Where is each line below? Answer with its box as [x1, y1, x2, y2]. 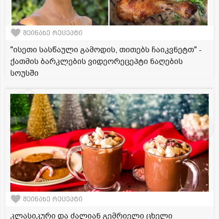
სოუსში [10, 68, 39, 79]
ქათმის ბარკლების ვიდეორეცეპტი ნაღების [10, 56, 183, 67]
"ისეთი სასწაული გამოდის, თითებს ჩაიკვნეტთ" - [10, 44, 201, 56]
